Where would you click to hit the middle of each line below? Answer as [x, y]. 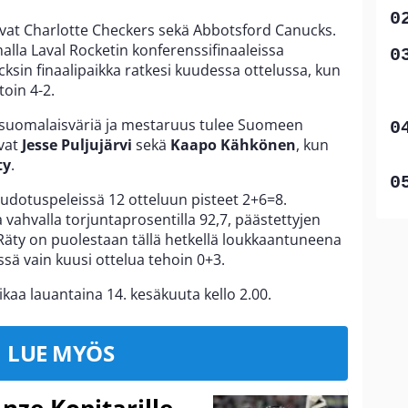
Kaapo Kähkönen [233, 145]
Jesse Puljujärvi [77, 145]
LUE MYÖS [61, 353]
